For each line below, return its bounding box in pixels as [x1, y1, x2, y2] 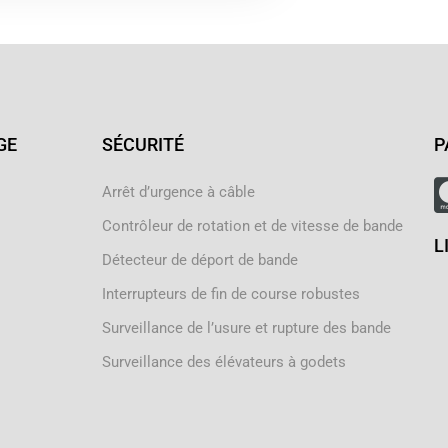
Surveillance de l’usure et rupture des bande [101, 319, 391, 337]
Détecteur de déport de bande [101, 251, 298, 269]
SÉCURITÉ [101, 134, 184, 155]
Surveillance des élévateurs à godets [101, 353, 346, 371]
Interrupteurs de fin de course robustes [101, 285, 360, 303]
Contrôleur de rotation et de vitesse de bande [101, 217, 403, 235]
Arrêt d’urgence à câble [101, 183, 255, 201]
